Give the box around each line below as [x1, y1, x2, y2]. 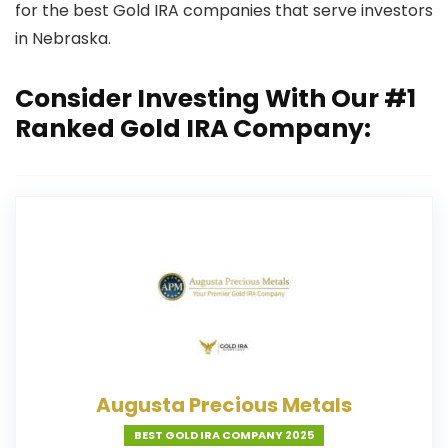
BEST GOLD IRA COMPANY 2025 [134, 427, 314, 443]
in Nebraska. [15, 27, 111, 50]
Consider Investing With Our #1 [15, 81, 416, 116]
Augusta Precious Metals [96, 391, 352, 419]
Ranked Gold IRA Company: [15, 111, 371, 146]
